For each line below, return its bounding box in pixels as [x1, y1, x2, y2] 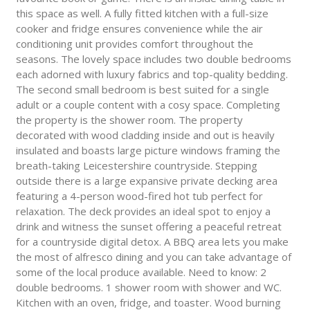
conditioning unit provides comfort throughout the [15, 37, 253, 51]
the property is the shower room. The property [15, 113, 243, 127]
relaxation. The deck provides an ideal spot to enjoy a [15, 204, 271, 219]
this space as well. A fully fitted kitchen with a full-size [15, 6, 268, 21]
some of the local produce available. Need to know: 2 [15, 265, 266, 280]
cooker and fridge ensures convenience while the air [15, 21, 263, 36]
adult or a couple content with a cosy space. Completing [15, 98, 280, 112]
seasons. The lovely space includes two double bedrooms [15, 52, 291, 66]
